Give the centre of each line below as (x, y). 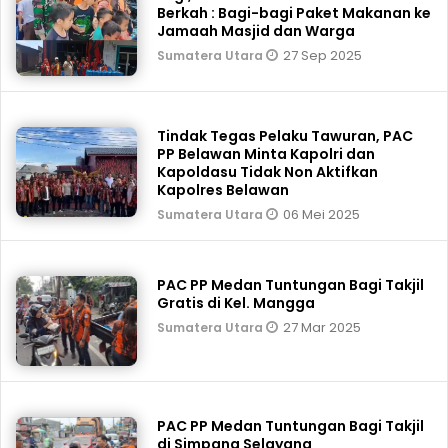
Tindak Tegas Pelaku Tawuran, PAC (285, 136)
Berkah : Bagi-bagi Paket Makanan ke (294, 13)
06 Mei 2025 (322, 214)
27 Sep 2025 (323, 55)
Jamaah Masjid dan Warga (256, 31)
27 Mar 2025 (322, 327)
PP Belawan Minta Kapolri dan (266, 154)
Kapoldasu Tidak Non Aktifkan (268, 172)
